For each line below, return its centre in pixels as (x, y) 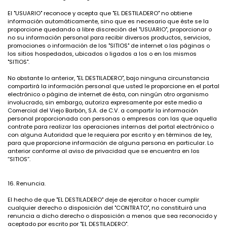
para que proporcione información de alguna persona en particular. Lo (110, 143)
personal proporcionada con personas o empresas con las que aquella (112, 119)
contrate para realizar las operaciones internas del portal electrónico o (111, 127)
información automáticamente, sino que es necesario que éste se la (108, 21)
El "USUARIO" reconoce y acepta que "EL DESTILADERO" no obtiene (100, 13)
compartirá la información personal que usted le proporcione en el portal (113, 86)
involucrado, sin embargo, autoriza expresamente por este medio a (105, 102)
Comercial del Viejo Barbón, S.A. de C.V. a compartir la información (103, 110)
